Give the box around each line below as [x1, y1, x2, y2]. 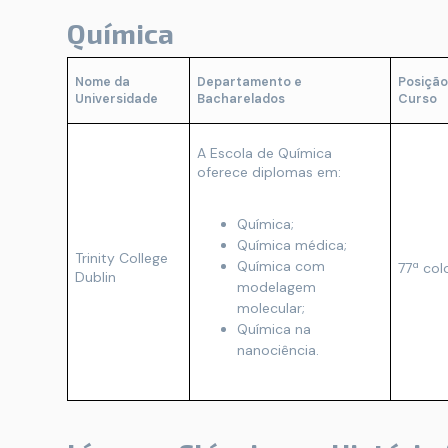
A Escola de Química [197, 143, 332, 162]
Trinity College [75, 248, 168, 267]
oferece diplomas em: [197, 162, 341, 181]
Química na [237, 319, 311, 338]
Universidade [75, 90, 158, 107]
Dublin [75, 267, 116, 286]
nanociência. [237, 340, 319, 359]
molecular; [237, 298, 305, 317]
